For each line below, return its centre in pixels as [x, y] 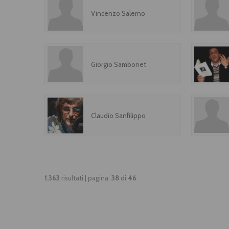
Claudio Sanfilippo [118, 116]
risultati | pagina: [86, 178]
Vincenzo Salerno [118, 13]
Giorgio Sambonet [119, 64]
